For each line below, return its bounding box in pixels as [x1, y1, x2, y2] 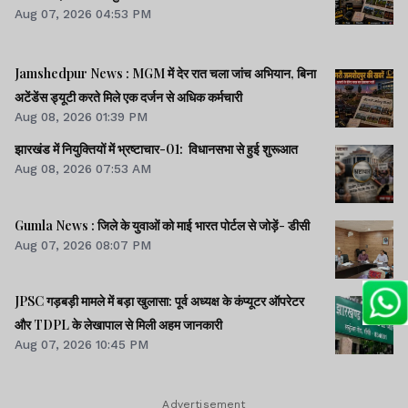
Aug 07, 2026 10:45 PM [15, 336, 148, 352]
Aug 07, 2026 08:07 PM [15, 237, 151, 252]
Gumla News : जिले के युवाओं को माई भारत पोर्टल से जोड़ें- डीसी [15, 216, 310, 234]
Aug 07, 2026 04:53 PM [15, 6, 151, 22]
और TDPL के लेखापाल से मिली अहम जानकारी [15, 315, 222, 333]
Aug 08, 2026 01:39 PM [15, 109, 148, 125]
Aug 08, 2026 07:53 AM [15, 161, 151, 177]
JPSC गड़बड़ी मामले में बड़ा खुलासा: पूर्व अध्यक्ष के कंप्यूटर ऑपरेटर [15, 291, 304, 310]
